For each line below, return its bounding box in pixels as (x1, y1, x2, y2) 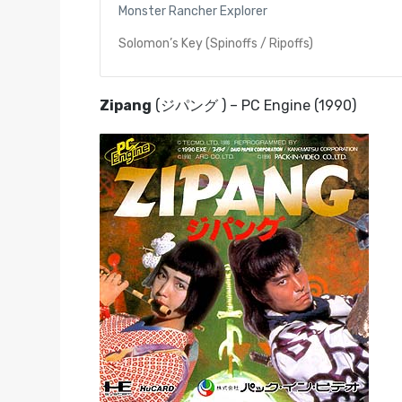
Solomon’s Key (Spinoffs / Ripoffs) (118, 36, 313, 52)
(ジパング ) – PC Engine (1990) (151, 96, 356, 114)
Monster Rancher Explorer (118, 3, 267, 19)
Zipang (99, 96, 152, 114)
